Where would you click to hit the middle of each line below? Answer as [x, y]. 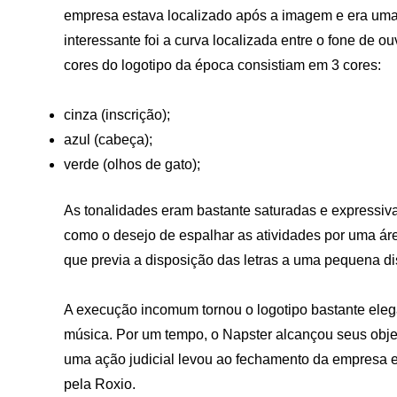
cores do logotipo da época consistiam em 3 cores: [222, 66]
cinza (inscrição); [117, 114]
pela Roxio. [100, 384]
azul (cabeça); [108, 139]
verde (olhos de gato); [132, 164]
